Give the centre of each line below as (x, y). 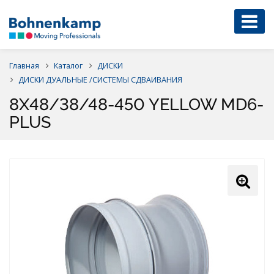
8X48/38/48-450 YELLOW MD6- (136, 104)
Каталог (68, 65)
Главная (24, 65)
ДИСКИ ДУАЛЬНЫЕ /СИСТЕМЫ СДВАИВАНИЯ (100, 79)
